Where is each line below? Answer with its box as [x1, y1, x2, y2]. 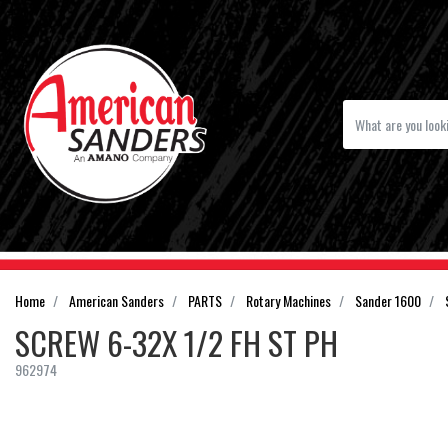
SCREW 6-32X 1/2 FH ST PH [15, 318, 338, 366]
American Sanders [69, 289, 164, 311]
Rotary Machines [246, 289, 331, 311]
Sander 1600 [355, 289, 421, 311]
